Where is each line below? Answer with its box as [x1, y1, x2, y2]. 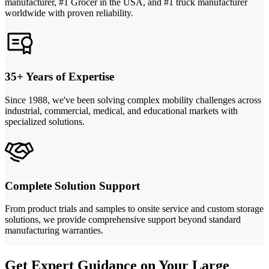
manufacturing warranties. [5, 225, 103, 236]
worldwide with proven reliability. [5, 7, 133, 18]
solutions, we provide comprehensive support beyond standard [5, 214, 241, 225]
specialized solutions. [5, 116, 85, 127]
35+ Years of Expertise [5, 70, 114, 83]
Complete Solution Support [5, 179, 140, 192]
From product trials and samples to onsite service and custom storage [5, 204, 264, 214]
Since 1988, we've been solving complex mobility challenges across [5, 95, 261, 106]
